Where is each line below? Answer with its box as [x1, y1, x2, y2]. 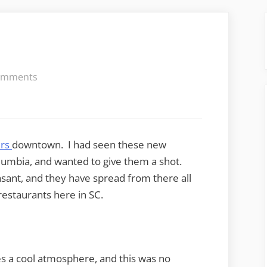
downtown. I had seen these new [12, 138, 166, 152]
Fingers [37, 102, 70, 116]
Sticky [37, 86, 63, 100]
